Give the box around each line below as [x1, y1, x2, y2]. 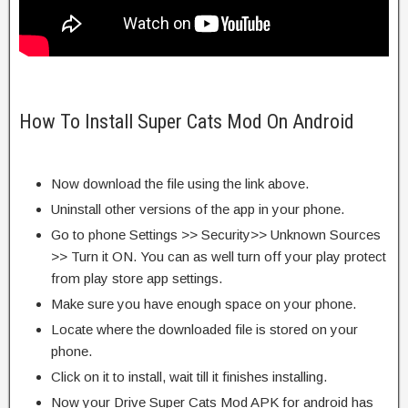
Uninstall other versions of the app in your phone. [51, 200, 344, 217]
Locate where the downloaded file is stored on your [51, 321, 358, 337]
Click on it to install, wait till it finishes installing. [51, 368, 327, 384]
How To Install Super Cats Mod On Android [19, 109, 354, 133]
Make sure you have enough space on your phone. [51, 295, 356, 311]
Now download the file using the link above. [51, 175, 309, 191]
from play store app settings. [51, 270, 222, 286]
